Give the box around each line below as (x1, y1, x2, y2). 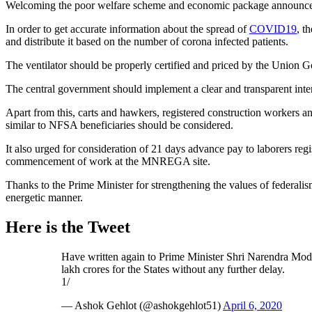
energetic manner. (6, 191, 83, 203)
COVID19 (249, 22, 297, 35)
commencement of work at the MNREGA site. (6, 155, 210, 167)
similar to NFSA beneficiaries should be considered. (6, 118, 233, 131)
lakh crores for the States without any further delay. (61, 263, 285, 275)
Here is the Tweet (6, 217, 130, 236)
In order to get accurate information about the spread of (6, 22, 249, 35)
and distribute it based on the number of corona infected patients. (6, 35, 288, 47)
